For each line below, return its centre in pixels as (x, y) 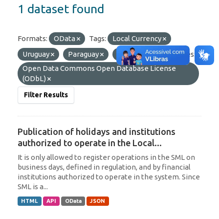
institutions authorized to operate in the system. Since (109, 176)
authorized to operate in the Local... (90, 142)
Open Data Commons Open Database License (99, 68)
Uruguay (37, 54)
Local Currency (138, 38)
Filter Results (46, 95)
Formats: (33, 38)
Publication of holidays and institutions (97, 131)
